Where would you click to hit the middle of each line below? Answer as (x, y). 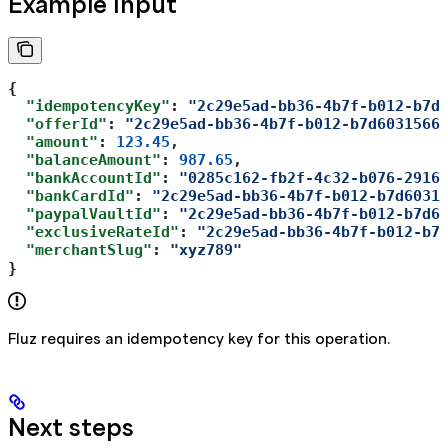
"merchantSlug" (80, 249)
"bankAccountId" (84, 177)
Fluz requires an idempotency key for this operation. (199, 339)
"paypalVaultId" (84, 213)
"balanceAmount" (84, 159)
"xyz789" (206, 249)
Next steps (71, 428)
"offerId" (57, 123)
